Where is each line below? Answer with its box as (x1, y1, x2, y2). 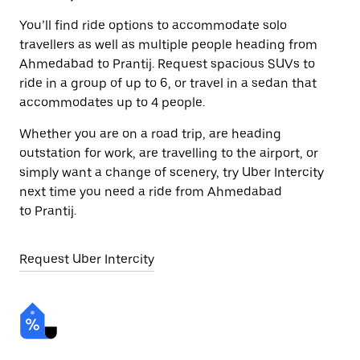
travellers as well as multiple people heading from (19, 37, 317, 52)
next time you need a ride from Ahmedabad (19, 184, 282, 199)
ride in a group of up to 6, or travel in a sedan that (19, 76, 317, 91)
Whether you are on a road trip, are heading (19, 126, 281, 141)
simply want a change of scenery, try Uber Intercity (19, 165, 324, 180)
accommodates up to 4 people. (19, 95, 205, 110)
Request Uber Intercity (19, 252, 154, 267)
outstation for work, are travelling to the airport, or (19, 145, 318, 161)
